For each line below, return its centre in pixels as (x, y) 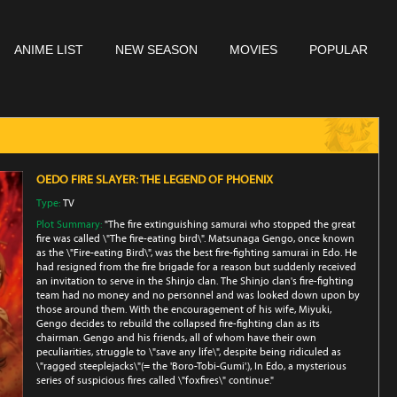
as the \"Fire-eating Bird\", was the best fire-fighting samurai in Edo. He (197, 253)
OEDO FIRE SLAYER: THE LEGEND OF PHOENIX (155, 179)
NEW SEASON (156, 50)
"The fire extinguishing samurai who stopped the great (230, 224)
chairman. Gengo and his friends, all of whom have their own (176, 338)
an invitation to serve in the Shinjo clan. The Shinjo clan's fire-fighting (195, 281)
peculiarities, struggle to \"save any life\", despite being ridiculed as (189, 352)
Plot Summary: (70, 224)
